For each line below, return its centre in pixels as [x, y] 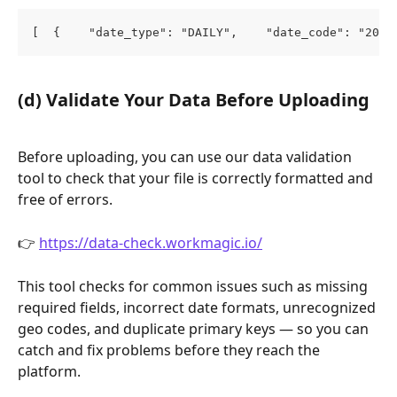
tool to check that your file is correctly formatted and [197, 179]
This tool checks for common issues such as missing [195, 286]
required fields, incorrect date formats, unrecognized [198, 307]
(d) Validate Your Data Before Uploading [194, 99]
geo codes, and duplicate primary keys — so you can [195, 328]
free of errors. [65, 200]
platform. [49, 371]
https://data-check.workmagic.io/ [151, 242]
